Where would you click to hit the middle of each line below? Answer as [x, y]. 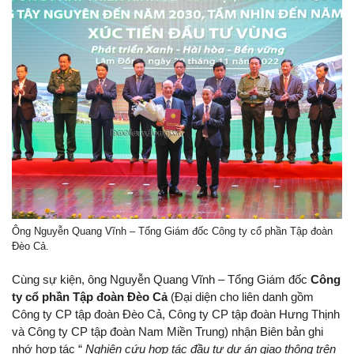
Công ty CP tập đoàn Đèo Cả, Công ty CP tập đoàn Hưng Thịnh [176, 314]
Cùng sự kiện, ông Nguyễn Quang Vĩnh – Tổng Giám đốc [161, 279]
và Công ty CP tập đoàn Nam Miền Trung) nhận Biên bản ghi [168, 331]
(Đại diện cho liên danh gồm [242, 297]
